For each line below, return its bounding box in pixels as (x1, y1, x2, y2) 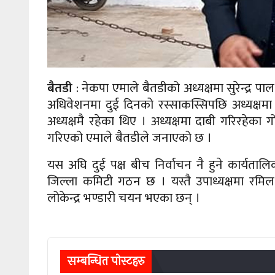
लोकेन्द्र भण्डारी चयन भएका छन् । (47, 187, 200, 209)
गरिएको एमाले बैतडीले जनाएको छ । (47, 127, 212, 149)
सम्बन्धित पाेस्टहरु (68, 252, 144, 271)
